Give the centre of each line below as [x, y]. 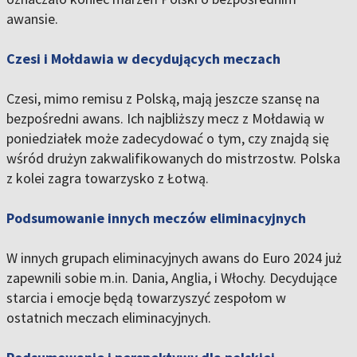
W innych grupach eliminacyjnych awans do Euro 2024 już [174, 258]
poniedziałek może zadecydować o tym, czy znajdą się [168, 139]
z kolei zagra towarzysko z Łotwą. [108, 178]
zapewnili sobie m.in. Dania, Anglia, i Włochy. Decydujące [172, 278]
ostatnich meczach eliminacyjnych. [109, 318]
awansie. [32, 19]
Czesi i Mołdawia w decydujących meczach [143, 59]
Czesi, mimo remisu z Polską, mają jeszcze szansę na [163, 99]
